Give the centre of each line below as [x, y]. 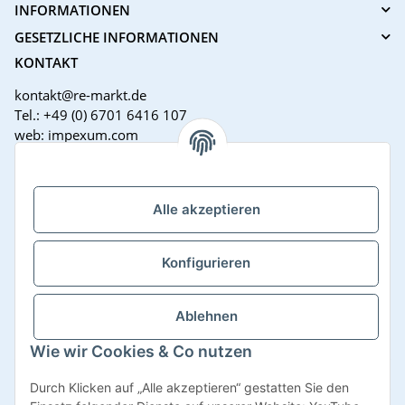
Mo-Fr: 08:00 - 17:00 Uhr [93, 194]
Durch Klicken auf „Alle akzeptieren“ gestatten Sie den [189, 387]
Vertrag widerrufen [202, 374]
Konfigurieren [206, 263]
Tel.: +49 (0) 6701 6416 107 [101, 114]
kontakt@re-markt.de [80, 94]
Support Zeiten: [65, 174]
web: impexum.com [76, 134]
